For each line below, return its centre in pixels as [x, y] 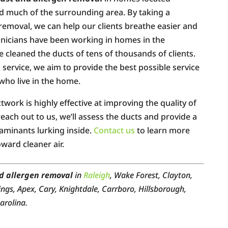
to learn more [163, 130]
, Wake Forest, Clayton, [151, 175]
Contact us [115, 130]
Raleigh [97, 175]
